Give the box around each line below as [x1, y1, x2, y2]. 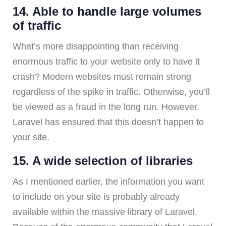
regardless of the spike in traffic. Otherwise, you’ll [13, 86, 210, 97]
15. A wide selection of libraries [13, 153, 193, 167]
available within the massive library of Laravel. [13, 206, 197, 217]
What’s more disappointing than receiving [13, 41, 179, 51]
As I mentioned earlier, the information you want [13, 176, 204, 187]
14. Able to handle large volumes [13, 4, 201, 18]
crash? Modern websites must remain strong [13, 71, 191, 82]
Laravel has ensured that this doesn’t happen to [13, 117, 204, 127]
